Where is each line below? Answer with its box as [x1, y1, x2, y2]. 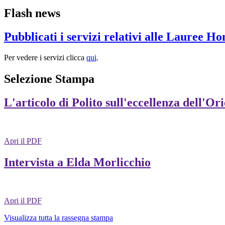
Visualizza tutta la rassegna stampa [4, 213, 113, 222]
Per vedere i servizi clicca [4, 53, 86, 62]
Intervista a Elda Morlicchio [4, 156, 151, 169]
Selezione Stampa [4, 72, 94, 86]
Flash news [4, 6, 60, 20]
